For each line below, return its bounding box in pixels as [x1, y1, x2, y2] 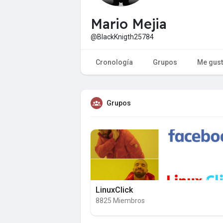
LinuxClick [96, 185, 133, 195]
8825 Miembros [96, 196, 145, 205]
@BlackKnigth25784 [91, 32, 154, 41]
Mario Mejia [91, 15, 167, 32]
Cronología [96, 58, 133, 66]
